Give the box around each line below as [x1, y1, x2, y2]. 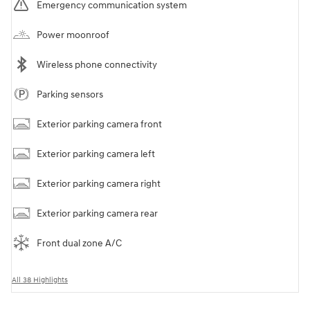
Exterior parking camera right [37, 177, 161, 190]
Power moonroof [37, 28, 109, 41]
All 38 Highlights [12, 275, 68, 284]
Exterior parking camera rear [37, 207, 158, 219]
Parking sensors [37, 88, 103, 100]
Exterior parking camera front [37, 118, 162, 130]
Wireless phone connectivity [37, 58, 157, 71]
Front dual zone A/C [37, 237, 122, 249]
